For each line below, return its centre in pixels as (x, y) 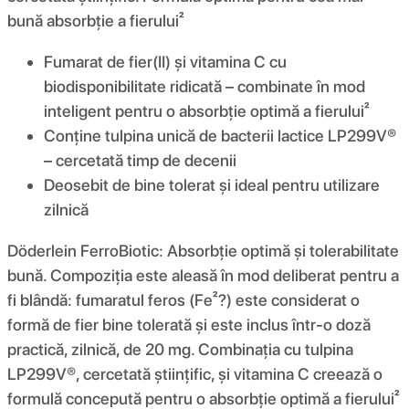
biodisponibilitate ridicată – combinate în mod (204, 86)
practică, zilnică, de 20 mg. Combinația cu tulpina (180, 349)
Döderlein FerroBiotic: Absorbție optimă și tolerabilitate (203, 250)
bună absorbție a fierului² (96, 20)
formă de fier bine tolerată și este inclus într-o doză (189, 324)
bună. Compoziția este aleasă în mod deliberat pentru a (203, 275)
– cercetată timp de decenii (140, 160)
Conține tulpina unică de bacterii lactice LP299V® (220, 135)
